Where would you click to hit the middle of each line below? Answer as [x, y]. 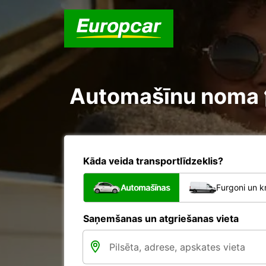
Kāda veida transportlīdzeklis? [153, 161]
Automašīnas [145, 187]
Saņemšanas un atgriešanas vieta [161, 218]
